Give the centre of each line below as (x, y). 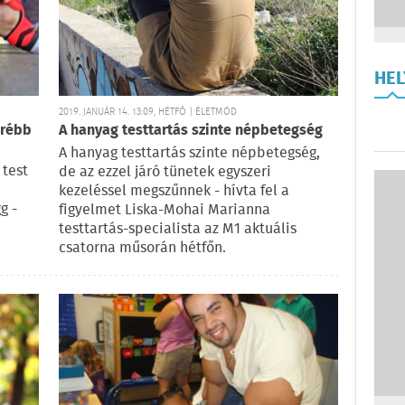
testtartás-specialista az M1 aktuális (178, 230)
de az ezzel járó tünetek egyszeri (165, 173)
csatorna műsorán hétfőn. (142, 249)
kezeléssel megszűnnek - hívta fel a (174, 192)
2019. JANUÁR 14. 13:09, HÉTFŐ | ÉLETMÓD (148, 113)
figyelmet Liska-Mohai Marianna (165, 211)
